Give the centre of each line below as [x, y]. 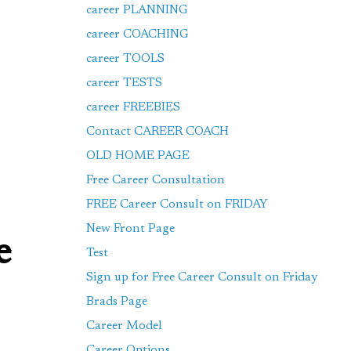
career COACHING [138, 34]
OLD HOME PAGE [138, 156]
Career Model [125, 326]
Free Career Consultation [156, 180]
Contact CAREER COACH [158, 132]
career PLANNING [138, 10]
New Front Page [131, 229]
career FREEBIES [134, 107]
